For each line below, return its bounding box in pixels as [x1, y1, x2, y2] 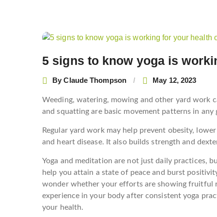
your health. [42, 203, 84, 211]
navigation [42, 45, 94, 58]
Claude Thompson [63, 76, 126, 85]
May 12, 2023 [153, 76, 197, 85]
